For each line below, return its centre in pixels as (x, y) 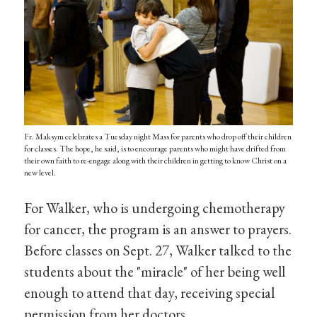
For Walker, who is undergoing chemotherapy (155, 207)
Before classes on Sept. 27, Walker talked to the (158, 250)
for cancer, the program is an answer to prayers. (158, 229)
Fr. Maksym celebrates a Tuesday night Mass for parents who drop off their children (158, 137)
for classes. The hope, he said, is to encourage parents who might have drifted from (155, 149)
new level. (40, 173)
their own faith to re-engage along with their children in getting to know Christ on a (156, 161)
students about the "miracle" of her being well (155, 271)
